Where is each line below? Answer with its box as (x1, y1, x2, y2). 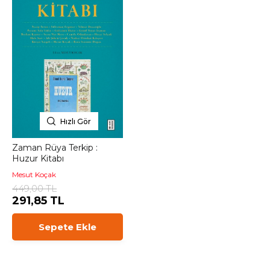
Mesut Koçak (12, 170, 56, 179)
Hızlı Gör (60, 116, 91, 126)
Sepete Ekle (39, 221, 96, 233)
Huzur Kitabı (12, 153, 64, 164)
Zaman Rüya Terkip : (12, 142, 98, 153)
